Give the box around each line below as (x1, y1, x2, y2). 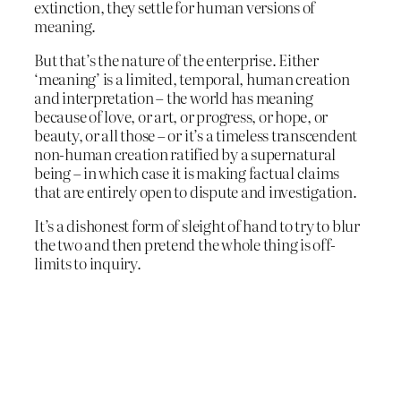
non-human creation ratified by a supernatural (34, 141, 337, 165)
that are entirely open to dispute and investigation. (34, 179, 357, 202)
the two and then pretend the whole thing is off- (34, 232, 336, 255)
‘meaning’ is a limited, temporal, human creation (34, 66, 350, 90)
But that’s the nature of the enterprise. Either (34, 47, 319, 71)
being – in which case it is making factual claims (34, 160, 340, 183)
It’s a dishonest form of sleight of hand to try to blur (34, 213, 360, 236)
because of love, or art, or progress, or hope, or (34, 104, 328, 127)
